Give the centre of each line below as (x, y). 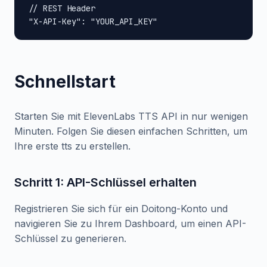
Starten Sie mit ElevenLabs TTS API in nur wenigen (131, 116)
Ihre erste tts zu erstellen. (72, 146)
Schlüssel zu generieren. (70, 238)
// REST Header (62, 8)
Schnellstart (65, 82)
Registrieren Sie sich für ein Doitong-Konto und (121, 209)
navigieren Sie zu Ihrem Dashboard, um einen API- (130, 223)
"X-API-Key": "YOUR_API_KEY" (93, 21)
